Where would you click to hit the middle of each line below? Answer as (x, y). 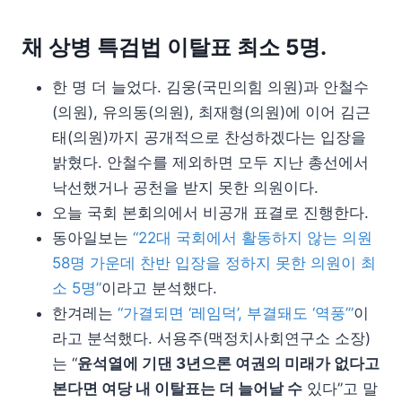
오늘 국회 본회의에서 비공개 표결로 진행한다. (210, 213)
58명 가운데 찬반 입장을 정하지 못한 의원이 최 (214, 263)
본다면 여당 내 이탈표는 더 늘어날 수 (177, 389)
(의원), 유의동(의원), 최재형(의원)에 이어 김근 (211, 112)
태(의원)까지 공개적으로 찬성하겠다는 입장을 (209, 137)
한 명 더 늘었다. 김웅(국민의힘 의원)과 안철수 (210, 87)
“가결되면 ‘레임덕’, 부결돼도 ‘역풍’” (236, 313)
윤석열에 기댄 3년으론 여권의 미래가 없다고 (228, 363)
